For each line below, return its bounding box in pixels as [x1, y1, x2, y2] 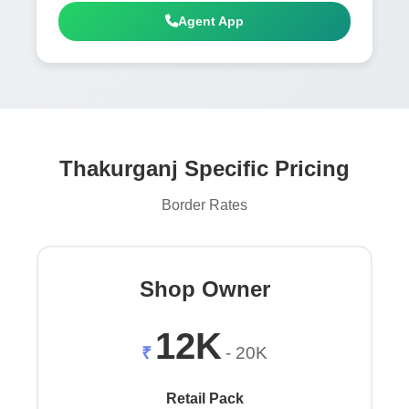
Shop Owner [139, 277, 270, 302]
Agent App [178, 13, 244, 28]
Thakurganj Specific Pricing [59, 155, 350, 181]
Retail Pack [165, 391, 244, 407]
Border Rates [162, 197, 247, 214]
